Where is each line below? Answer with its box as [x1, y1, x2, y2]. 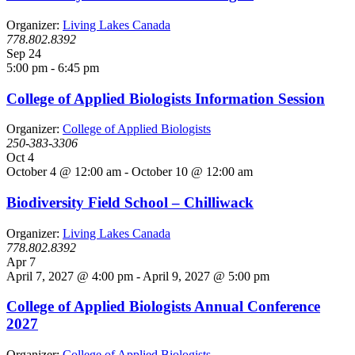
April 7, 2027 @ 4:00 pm [6, 269, 133, 283]
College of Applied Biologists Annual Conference [6, 298, 320, 315]
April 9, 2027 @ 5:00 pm [143, 269, 269, 283]
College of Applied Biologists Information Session [6, 90, 325, 107]
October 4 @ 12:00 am [6, 165, 121, 179]
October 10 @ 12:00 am [132, 165, 253, 179]
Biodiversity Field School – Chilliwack [6, 194, 254, 211]
